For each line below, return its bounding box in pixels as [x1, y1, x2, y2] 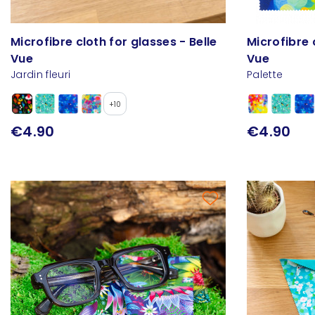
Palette [247, 67, 283, 82]
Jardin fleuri [11, 67, 71, 82]
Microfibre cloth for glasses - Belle [11, 34, 217, 51]
